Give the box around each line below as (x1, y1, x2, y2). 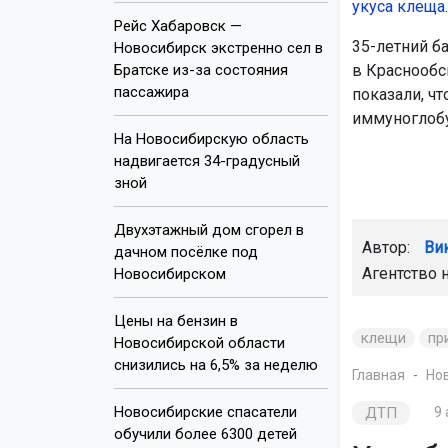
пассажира (114, 82, 189, 101)
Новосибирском (114, 264, 226, 283)
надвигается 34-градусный (114, 151, 300, 170)
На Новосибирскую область (114, 129, 309, 148)
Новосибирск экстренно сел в (114, 38, 323, 57)
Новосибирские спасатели (114, 402, 297, 421)
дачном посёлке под (114, 242, 258, 261)
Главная (351, 367, 405, 383)
